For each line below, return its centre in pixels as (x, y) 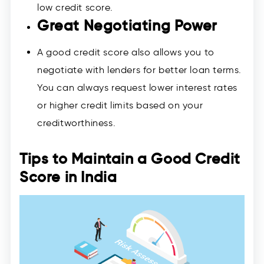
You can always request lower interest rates (137, 88)
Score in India (68, 177)
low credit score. (75, 8)
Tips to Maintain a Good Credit (130, 159)
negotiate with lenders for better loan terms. (140, 70)
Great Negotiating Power (127, 26)
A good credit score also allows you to (126, 52)
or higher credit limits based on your (120, 105)
